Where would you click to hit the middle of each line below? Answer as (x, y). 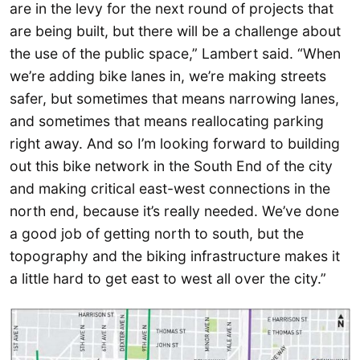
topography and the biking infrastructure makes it (175, 256)
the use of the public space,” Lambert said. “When (175, 53)
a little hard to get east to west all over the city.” (168, 278)
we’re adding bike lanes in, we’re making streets (168, 76)
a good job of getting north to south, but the (157, 233)
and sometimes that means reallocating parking (167, 121)
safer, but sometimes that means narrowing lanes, (174, 98)
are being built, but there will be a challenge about (175, 31)
